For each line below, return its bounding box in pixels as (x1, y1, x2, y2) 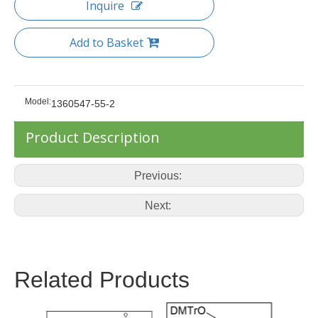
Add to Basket (70, 34, 143, 50)
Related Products (14, 266, 190, 292)
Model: (25, 96, 51, 106)
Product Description (26, 127, 160, 147)
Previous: (133, 169, 185, 182)
